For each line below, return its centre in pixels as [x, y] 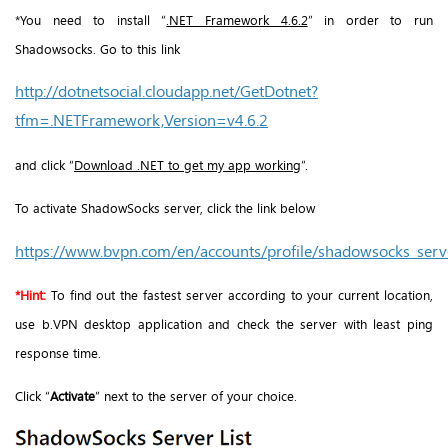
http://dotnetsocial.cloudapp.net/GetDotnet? [166, 91]
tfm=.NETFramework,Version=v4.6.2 [141, 120]
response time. [58, 352]
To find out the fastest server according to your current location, [239, 294]
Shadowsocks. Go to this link [97, 49]
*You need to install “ [91, 20]
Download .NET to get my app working [187, 164]
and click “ [44, 164]
